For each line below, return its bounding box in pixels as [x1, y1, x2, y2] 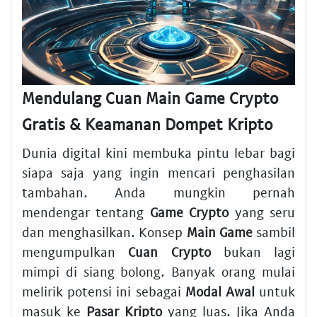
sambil [252, 223, 296, 240]
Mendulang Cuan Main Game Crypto [22, 88, 279, 108]
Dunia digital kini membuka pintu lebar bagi [22, 144, 295, 161]
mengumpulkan [22, 243, 129, 260]
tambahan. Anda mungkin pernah [22, 183, 295, 200]
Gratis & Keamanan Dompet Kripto [22, 114, 273, 134]
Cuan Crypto [128, 243, 211, 260]
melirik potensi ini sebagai [22, 282, 185, 299]
